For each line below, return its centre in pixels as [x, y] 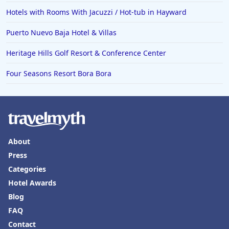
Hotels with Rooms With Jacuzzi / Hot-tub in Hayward [96, 12]
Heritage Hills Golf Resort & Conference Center [86, 53]
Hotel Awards [32, 183]
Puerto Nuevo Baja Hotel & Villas [61, 33]
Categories [27, 169]
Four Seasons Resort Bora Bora [59, 74]
